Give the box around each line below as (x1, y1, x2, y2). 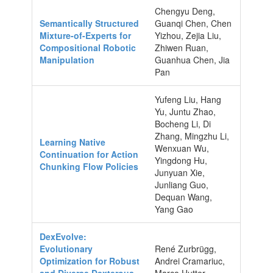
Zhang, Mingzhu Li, (155, 129, 230, 142)
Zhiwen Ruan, (155, 41, 209, 54)
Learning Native (40, 135, 106, 148)
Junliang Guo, (155, 178, 209, 191)
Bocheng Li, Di (155, 117, 211, 130)
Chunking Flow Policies (40, 160, 139, 172)
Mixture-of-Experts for (40, 29, 132, 41)
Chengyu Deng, (155, 4, 216, 17)
